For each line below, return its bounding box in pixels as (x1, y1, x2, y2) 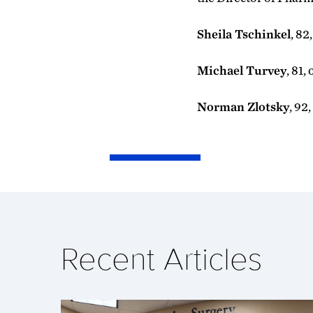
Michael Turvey (197, 63, 286, 78)
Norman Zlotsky (197, 99, 289, 114)
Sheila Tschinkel (197, 27, 291, 41)
